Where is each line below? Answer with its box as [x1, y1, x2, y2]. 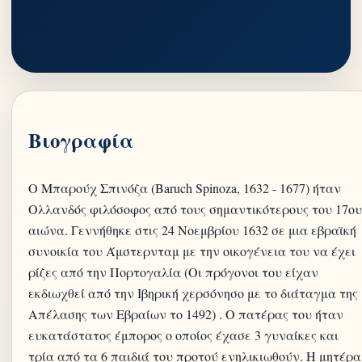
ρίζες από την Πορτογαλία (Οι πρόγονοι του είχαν [28, 263, 318, 280]
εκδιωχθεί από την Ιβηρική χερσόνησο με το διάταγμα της [28, 284, 358, 301]
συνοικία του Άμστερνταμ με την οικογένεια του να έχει [28, 242, 356, 259]
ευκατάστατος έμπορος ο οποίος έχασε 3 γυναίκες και [28, 326, 339, 343]
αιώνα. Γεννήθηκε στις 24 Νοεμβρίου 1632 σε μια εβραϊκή [28, 221, 356, 238]
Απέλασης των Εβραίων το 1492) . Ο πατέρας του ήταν [28, 305, 343, 322]
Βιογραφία [28, 125, 134, 154]
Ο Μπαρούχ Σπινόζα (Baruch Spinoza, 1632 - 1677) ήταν [28, 179, 341, 196]
